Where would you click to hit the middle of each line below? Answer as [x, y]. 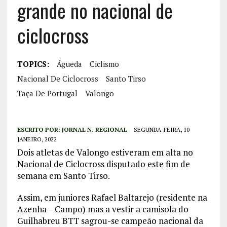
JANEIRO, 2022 [37, 139]
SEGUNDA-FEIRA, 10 [161, 130]
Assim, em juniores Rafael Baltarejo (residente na [112, 198]
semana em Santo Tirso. [63, 176]
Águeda [69, 64]
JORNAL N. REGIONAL [94, 130]
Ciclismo [104, 64]
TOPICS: [33, 64]
